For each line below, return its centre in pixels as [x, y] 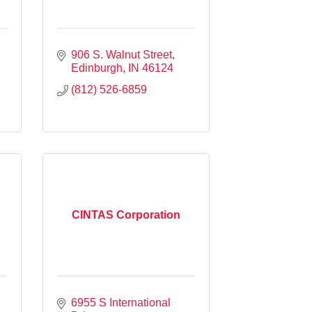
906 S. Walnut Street [122, 54]
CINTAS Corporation [126, 214]
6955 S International [121, 302]
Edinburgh [97, 68]
